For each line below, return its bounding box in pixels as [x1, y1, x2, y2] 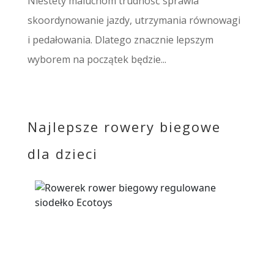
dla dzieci [27, 144, 98, 163]
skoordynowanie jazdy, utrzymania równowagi [27, 13, 240, 28]
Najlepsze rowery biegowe [27, 117, 221, 136]
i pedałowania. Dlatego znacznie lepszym [27, 33, 213, 47]
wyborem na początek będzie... [27, 53, 166, 67]
